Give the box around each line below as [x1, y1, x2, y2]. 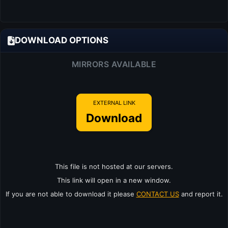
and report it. [179, 189, 223, 198]
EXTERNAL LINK [93, 99, 135, 106]
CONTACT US [136, 189, 179, 198]
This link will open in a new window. [57, 176, 171, 184]
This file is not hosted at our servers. [55, 162, 173, 170]
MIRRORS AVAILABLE [71, 60, 157, 69]
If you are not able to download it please [5, 189, 136, 198]
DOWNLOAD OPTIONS [14, 35, 108, 45]
